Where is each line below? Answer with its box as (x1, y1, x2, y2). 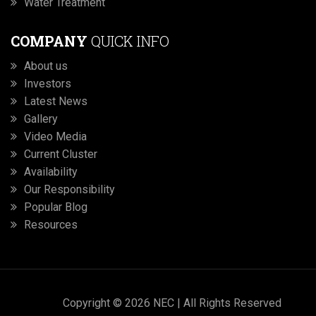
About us (24, 59, 68, 73)
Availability (24, 165, 78, 179)
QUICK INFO (87, 32, 169, 51)
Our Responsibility (24, 183, 115, 197)
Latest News (24, 95, 87, 109)
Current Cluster (24, 147, 97, 162)
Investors (24, 77, 71, 91)
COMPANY (11, 32, 87, 51)
